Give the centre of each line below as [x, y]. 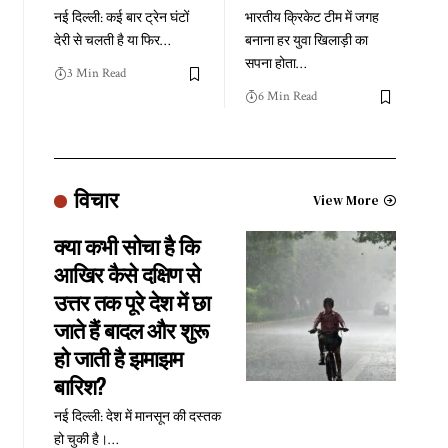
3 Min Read [96, 74]
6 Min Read [287, 97]
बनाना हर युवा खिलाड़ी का [306, 41]
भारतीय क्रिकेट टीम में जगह [311, 18]
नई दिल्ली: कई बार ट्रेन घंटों [121, 18]
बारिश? [79, 385]
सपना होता [270, 64]
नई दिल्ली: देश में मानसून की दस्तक [137, 417]
